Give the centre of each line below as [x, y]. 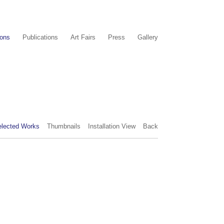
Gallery [148, 37]
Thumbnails [64, 126]
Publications [40, 37]
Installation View [112, 126]
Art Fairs [83, 37]
